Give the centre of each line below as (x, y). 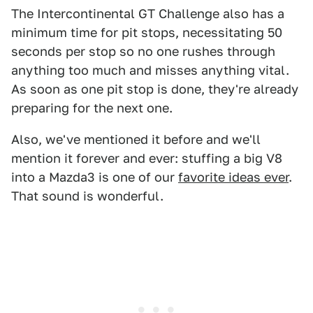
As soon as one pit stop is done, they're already (155, 89)
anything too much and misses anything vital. (150, 70)
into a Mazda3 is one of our (95, 177)
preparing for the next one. (92, 108)
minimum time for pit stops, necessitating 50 (147, 32)
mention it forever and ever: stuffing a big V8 (147, 158)
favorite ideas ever (233, 177)
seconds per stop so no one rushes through (143, 51)
